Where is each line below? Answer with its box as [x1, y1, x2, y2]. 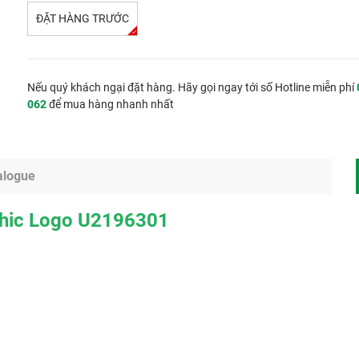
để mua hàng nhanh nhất [46, 98, 174, 111]
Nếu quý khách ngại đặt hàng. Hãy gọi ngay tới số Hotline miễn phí [27, 81, 357, 94]
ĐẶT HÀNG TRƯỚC [36, 12, 129, 25]
